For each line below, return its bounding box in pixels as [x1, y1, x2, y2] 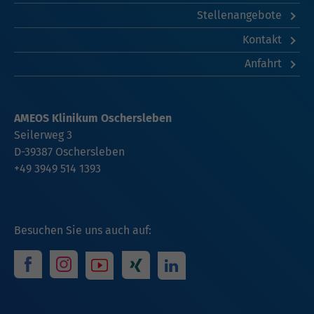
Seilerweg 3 [14, 128, 72, 142]
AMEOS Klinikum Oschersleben [14, 111, 172, 125]
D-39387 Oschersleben [14, 145, 125, 159]
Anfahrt [244, 57, 285, 71]
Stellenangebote [196, 8, 285, 22]
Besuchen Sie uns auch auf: [14, 224, 151, 238]
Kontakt [242, 32, 285, 46]
